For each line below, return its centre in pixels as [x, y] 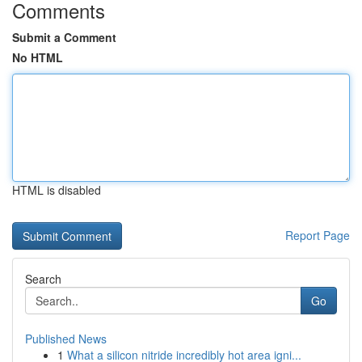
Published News [66, 339]
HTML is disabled [57, 190]
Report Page [318, 235]
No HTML [38, 57]
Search [43, 279]
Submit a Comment [64, 37]
